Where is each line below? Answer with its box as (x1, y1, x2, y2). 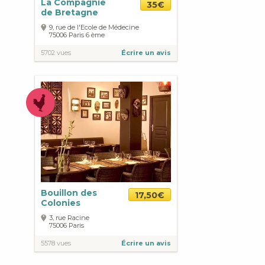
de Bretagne (41, 7, 98, 18)
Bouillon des (41, 188, 97, 199)
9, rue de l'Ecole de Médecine (49, 23, 139, 32)
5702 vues (41, 49, 71, 57)
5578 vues (41, 239, 71, 248)
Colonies (41, 198, 80, 209)
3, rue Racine (49, 214, 89, 222)
